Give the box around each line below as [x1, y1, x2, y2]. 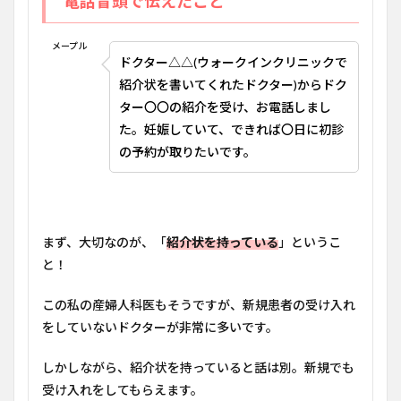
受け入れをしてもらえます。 [42, 382, 203, 397]
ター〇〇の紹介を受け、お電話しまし [119, 99, 331, 115]
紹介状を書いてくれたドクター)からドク [119, 77, 347, 92]
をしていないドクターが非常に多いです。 [42, 320, 278, 335]
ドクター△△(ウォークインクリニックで [119, 55, 347, 70]
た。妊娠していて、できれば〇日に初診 [119, 122, 344, 137]
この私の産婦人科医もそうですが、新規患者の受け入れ [42, 297, 355, 312]
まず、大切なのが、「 [42, 235, 166, 250]
